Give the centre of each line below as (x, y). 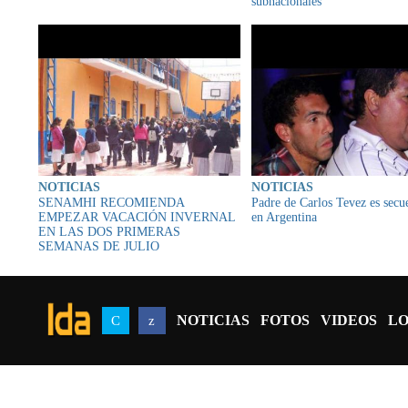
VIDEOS (348, 321)
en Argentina (284, 218)
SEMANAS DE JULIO (99, 247)
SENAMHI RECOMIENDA (111, 203)
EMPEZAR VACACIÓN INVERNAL (137, 218)
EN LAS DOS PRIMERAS (109, 232)
